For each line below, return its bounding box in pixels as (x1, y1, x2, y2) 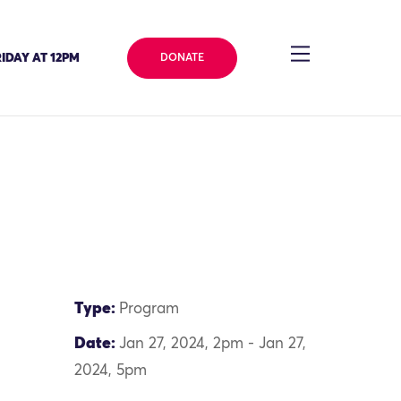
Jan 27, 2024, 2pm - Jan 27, (119, 336, 307, 352)
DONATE (159, 52, 204, 64)
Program (119, 302, 180, 317)
